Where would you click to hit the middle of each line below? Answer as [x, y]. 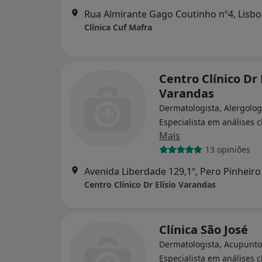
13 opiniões [227, 150]
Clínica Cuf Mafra [118, 27]
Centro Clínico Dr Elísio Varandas [150, 184]
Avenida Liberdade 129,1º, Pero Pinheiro [173, 171]
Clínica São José [204, 229]
